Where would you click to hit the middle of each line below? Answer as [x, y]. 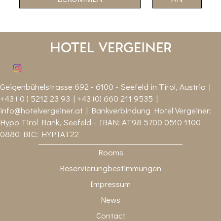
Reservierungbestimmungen [110, 168]
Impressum [110, 184]
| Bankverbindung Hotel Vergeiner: [147, 110]
